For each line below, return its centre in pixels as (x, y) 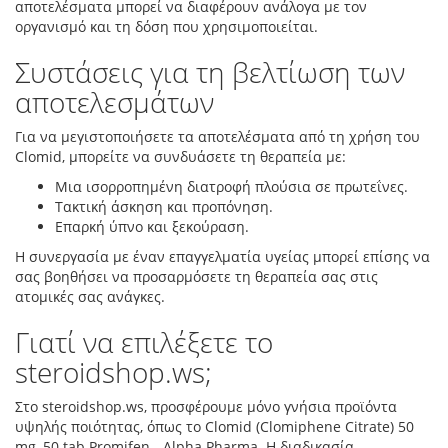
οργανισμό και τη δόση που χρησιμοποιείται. (166, 26)
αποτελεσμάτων (114, 102)
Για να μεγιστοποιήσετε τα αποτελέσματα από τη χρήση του (217, 136)
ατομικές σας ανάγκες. (90, 296)
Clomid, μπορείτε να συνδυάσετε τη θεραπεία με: (180, 156)
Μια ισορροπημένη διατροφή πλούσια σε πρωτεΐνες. (231, 186)
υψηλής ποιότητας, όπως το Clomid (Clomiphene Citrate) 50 (214, 426)
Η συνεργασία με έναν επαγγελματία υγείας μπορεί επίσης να (222, 256)
